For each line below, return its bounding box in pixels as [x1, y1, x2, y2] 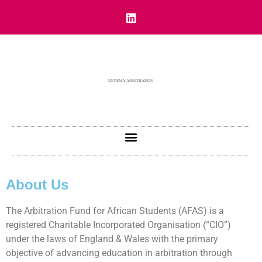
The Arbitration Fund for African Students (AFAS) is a [6, 205, 224, 216]
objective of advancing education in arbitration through [6, 247, 232, 258]
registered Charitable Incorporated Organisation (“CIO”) [6, 219, 231, 230]
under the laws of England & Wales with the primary [6, 233, 218, 244]
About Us [6, 177, 68, 192]
